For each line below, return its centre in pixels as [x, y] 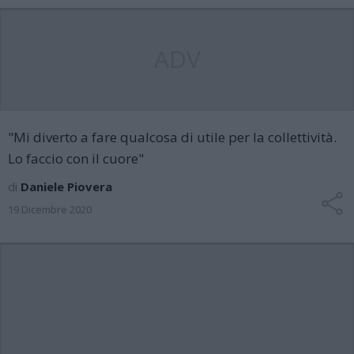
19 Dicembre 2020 [50, 209]
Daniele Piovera [66, 186]
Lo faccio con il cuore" [76, 158]
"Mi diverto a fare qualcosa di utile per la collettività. [172, 137]
